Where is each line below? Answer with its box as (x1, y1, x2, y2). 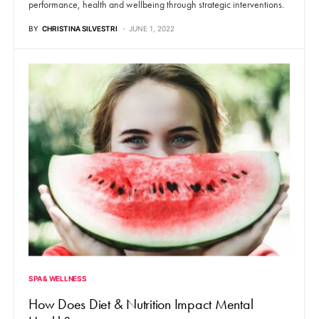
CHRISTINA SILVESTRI (42, 24, 117, 33)
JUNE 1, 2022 (129, 24, 174, 33)
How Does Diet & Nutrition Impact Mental (28, 294, 253, 313)
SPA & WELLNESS (28, 273, 87, 283)
